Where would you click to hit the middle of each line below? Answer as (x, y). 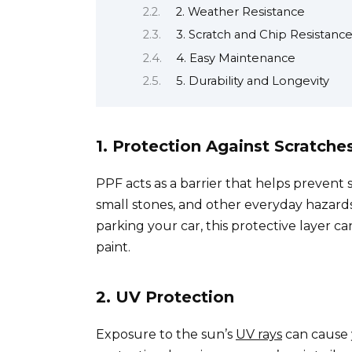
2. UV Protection (165, 297)
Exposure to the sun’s (166, 334)
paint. (113, 247)
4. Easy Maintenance (235, 58)
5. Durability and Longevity (252, 81)
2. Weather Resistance (240, 12)
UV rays (259, 334)
